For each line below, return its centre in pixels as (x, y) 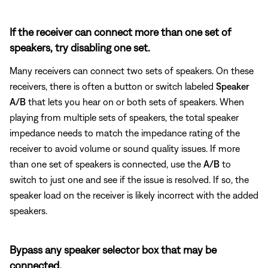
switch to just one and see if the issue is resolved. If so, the (129, 179)
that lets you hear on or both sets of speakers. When (135, 101)
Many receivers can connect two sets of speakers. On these (132, 70)
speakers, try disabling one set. (80, 47)
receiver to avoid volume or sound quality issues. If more (125, 148)
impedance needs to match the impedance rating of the (125, 133)
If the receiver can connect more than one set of (120, 32)
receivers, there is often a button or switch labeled (113, 86)
